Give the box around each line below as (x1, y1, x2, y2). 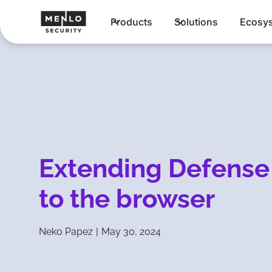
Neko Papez (39, 225, 93, 237)
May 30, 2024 (101, 225, 161, 237)
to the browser (39, 184, 215, 214)
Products (110, 15, 153, 28)
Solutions (174, 15, 219, 28)
